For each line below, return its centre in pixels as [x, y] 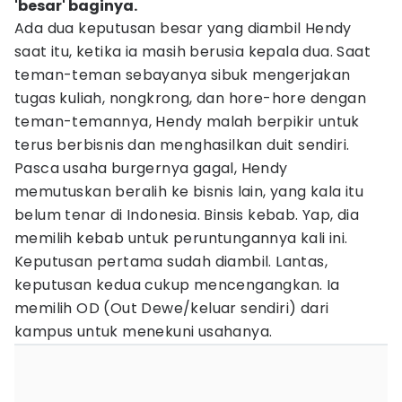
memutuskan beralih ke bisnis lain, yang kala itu [189, 192]
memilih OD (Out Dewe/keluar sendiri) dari [172, 308]
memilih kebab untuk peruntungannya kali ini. [181, 238]
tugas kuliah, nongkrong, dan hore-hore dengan [190, 98]
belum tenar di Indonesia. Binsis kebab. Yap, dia [187, 215]
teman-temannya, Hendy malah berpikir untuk [187, 122]
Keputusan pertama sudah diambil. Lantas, [171, 262]
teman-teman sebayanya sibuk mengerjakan [183, 75]
